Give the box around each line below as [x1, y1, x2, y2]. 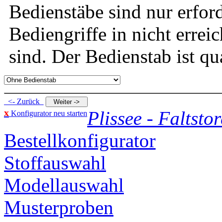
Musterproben [4, 196, 113, 218]
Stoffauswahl [4, 152, 106, 173]
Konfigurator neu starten [9, 109, 87, 117]
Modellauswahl [4, 174, 124, 196]
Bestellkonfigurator [4, 129, 156, 151]
